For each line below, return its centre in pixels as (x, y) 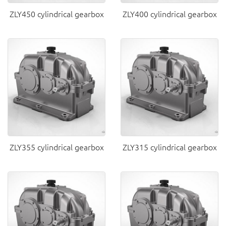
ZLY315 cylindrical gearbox (169, 147)
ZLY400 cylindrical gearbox (169, 14)
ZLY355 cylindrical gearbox (56, 147)
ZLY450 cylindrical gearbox (56, 14)
